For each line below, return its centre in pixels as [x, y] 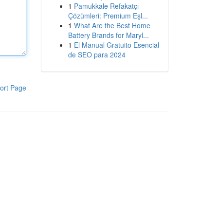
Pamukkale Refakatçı [106, 6]
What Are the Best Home [112, 25]
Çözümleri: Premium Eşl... [108, 16]
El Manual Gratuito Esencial [116, 45]
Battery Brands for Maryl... [108, 35]
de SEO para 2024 [97, 54]
